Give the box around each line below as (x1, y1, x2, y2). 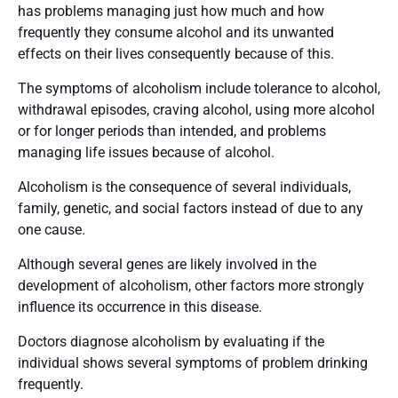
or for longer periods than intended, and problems (18, 123, 326, 140)
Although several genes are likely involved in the (18, 256, 316, 274)
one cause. (18, 221, 85, 239)
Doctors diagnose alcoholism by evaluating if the (18, 333, 324, 351)
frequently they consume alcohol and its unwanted (18, 24, 334, 42)
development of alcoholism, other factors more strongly (18, 277, 364, 295)
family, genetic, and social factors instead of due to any (18, 200, 363, 218)
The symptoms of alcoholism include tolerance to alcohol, (18, 80, 380, 98)
